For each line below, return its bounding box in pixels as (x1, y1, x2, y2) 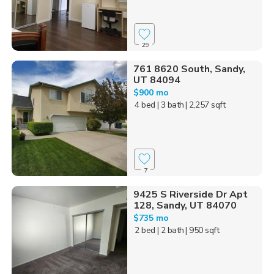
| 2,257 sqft (185, 99, 226, 111)
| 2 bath (157, 224, 184, 236)
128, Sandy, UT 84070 (133, 198, 237, 212)
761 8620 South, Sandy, (133, 62, 245, 76)
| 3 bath (157, 99, 184, 111)
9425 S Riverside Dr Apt (133, 187, 248, 201)
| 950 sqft (185, 224, 220, 236)
